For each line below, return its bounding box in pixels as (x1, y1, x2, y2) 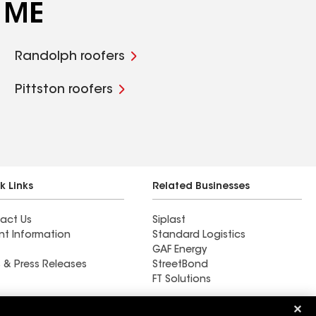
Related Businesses (152, 182, 250, 192)
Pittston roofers (15, 84, 114, 97)
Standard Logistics (152, 231, 245, 241)
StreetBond (152, 260, 208, 270)
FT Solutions (152, 275, 211, 285)
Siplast (152, 216, 186, 226)
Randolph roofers (15, 51, 126, 63)
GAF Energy (152, 245, 207, 255)
